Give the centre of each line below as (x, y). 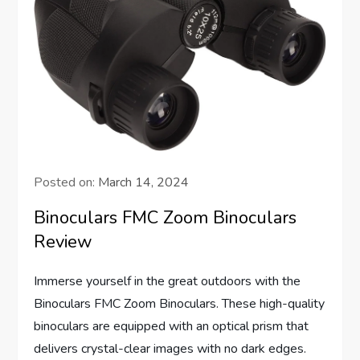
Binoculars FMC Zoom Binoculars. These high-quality (180, 303)
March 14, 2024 (144, 182)
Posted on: (66, 182)
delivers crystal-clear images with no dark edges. (170, 348)
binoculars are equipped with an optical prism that (172, 326)
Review (63, 241)
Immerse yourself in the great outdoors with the (168, 281)
